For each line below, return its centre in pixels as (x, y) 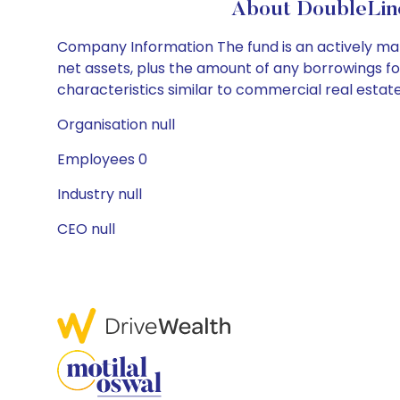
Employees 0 (102, 159)
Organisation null (116, 125)
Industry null (100, 194)
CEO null (86, 229)
